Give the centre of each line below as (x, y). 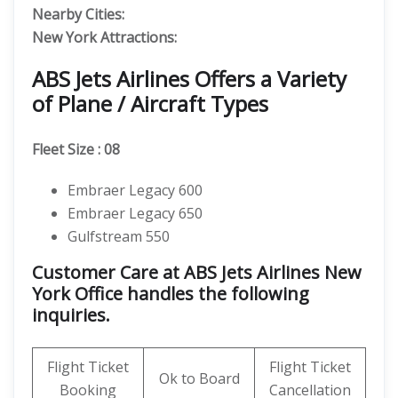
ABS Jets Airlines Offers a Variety (189, 79)
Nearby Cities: (78, 14)
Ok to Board (199, 378)
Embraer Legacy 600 (135, 190)
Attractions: (139, 37)
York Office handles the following (171, 294)
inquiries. (71, 315)
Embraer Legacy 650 (135, 213)
